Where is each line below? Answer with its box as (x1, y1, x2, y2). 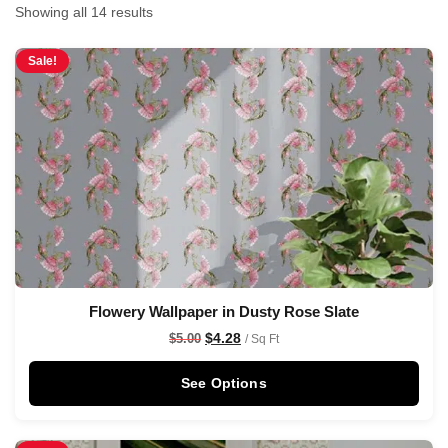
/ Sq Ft (245, 332, 279, 346)
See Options (181, 375, 267, 391)
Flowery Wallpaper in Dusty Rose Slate (89, 303, 359, 320)
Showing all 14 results (15, 3, 153, 20)
